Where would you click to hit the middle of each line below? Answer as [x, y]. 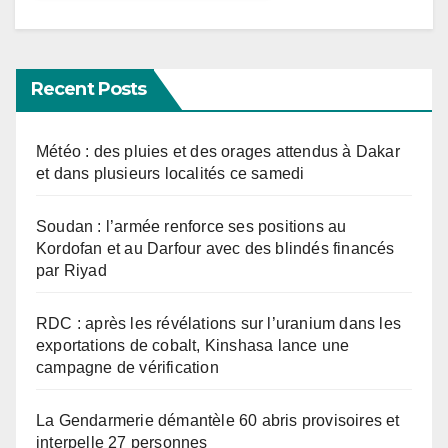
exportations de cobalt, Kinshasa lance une [193, 346]
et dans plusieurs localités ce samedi [170, 174]
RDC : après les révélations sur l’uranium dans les [219, 324]
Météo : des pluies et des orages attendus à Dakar [218, 152]
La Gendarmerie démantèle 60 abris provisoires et [218, 421]
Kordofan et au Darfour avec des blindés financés [215, 249]
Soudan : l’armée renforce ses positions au [191, 227]
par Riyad [71, 271]
